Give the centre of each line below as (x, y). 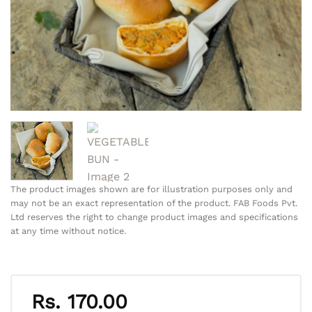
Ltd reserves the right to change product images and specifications (154, 217)
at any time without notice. (68, 231)
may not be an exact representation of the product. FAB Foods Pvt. (154, 203)
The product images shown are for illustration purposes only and (151, 189)
